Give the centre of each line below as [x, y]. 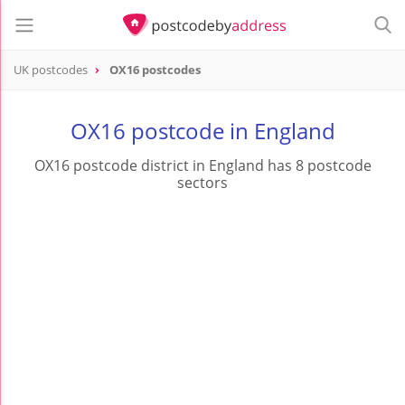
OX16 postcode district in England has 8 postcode [202, 166]
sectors [202, 183]
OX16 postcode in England [202, 131]
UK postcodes [51, 70]
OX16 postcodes [155, 70]
